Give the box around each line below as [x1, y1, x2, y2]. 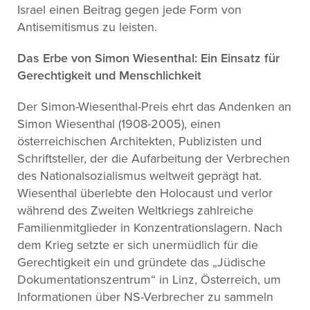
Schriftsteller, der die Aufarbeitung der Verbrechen [17, 150, 290, 166]
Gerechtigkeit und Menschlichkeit [17, 67, 205, 83]
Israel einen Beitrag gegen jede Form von [17, 1, 241, 17]
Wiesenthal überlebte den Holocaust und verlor [17, 185, 273, 201]
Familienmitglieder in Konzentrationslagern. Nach [17, 219, 282, 235]
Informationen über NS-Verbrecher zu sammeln [17, 289, 273, 304]
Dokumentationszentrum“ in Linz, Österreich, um [17, 271, 281, 287]
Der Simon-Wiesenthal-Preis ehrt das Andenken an [17, 98, 291, 114]
